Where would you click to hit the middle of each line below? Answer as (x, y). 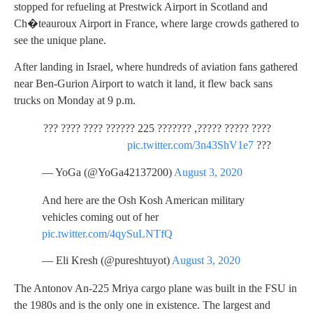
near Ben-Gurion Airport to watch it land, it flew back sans (143, 84)
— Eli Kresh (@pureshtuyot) (107, 261)
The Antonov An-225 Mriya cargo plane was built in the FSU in (155, 289)
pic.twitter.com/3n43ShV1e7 (190, 145)
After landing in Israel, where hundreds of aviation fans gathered (156, 67)
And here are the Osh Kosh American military (143, 200)
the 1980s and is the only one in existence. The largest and (142, 305)
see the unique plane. (60, 40)
